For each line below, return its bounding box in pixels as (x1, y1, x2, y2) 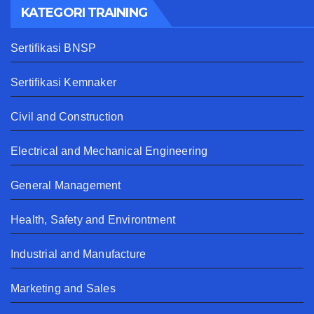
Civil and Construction (11, 110, 124, 123)
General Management (11, 179, 121, 191)
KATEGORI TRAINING (21, 4, 147, 20)
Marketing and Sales (11, 282, 116, 294)
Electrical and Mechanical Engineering (11, 144, 208, 157)
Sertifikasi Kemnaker (11, 76, 116, 88)
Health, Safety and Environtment (11, 213, 176, 226)
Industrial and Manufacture (11, 247, 146, 260)
